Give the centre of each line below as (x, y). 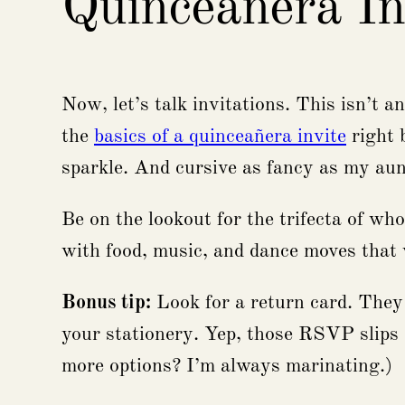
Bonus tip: (106, 302)
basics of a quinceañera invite (220, 136)
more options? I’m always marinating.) (227, 366)
